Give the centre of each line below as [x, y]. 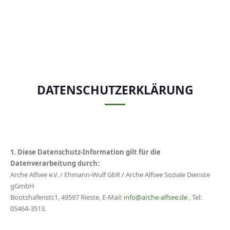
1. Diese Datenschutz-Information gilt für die [85, 152]
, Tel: [195, 197]
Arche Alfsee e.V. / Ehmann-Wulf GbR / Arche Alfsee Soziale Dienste [110, 175]
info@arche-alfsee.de [156, 197]
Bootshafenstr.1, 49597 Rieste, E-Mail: [67, 197]
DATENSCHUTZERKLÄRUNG [115, 90]
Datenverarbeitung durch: [55, 163]
